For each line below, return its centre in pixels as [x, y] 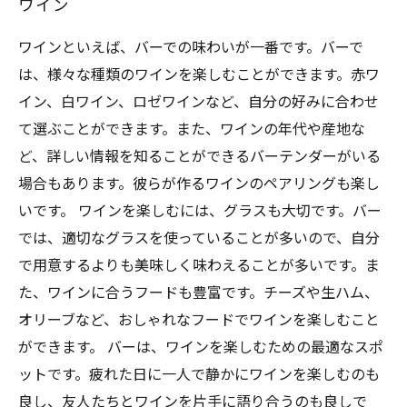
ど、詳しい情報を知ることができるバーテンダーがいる [199, 157]
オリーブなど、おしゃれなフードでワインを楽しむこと [199, 320]
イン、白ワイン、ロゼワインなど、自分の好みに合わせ [199, 102]
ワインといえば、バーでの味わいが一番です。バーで [191, 48]
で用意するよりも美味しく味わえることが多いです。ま [199, 266]
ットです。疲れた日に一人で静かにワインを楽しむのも [199, 375]
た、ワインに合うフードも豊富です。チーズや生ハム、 [199, 293]
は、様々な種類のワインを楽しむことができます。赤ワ [199, 75]
